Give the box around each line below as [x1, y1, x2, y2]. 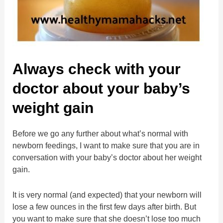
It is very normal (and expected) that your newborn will [12, 190, 202, 199]
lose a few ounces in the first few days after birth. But [12, 202, 197, 211]
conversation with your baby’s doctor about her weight [12, 153, 202, 162]
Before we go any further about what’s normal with [12, 129, 189, 138]
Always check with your [12, 61, 181, 78]
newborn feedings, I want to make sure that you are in [12, 141, 200, 150]
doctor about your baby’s [12, 80, 191, 97]
